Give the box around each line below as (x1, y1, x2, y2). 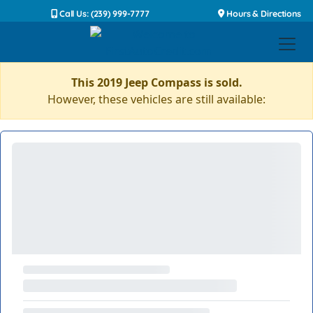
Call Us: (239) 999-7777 (57, 8, 150, 19)
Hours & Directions (224, 8, 301, 19)
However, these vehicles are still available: (48, 92, 265, 107)
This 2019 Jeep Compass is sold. (71, 75, 242, 90)
